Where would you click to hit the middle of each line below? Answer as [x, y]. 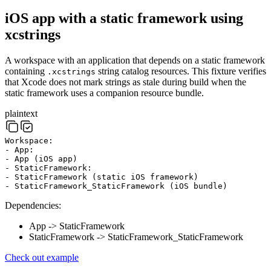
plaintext [21, 113]
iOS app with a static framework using [124, 18]
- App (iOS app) [41, 158]
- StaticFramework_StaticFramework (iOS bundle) [116, 186]
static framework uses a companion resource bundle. [104, 93]
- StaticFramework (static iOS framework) [102, 177]
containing [26, 71]
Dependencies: [33, 205]
